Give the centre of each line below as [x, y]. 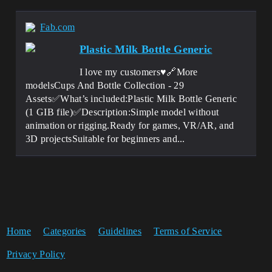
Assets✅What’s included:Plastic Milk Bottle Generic [131, 99]
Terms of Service [188, 231]
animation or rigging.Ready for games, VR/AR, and [130, 125]
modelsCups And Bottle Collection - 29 [105, 85]
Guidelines [120, 231]
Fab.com [58, 27]
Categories [65, 231]
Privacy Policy [36, 254]
